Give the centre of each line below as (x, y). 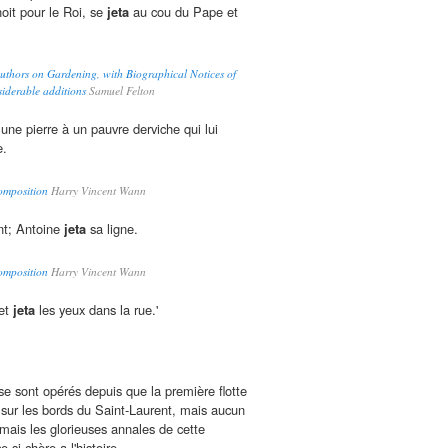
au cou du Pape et (183, 12)
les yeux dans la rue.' (96, 310)
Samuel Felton (120, 91)
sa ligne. (112, 229)
